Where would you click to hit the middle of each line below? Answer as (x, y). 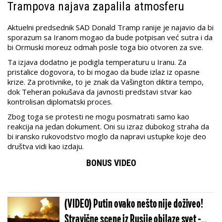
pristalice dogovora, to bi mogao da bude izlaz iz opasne (104, 72)
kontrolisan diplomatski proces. (60, 102)
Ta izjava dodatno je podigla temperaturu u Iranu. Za (97, 62)
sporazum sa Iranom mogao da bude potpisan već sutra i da (110, 37)
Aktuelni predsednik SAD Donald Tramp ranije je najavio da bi (111, 28)
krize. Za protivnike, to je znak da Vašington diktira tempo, (106, 82)
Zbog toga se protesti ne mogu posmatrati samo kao (98, 117)
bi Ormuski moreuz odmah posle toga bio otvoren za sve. (105, 47)
